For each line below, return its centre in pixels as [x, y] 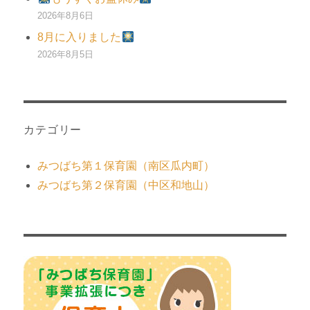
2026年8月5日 [66, 55]
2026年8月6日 [66, 16]
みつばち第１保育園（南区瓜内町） [126, 166]
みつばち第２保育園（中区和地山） [126, 185]
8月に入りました [80, 37]
